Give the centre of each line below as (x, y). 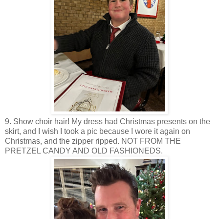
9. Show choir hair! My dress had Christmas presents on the (108, 121)
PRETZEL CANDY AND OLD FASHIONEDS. (84, 151)
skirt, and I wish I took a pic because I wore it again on (98, 131)
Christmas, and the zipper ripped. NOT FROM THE (93, 141)
